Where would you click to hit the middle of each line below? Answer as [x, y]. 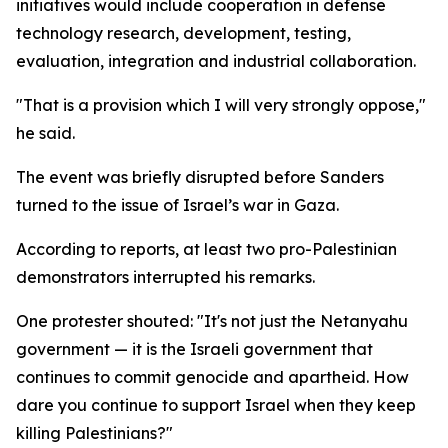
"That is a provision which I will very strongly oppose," [221, 105]
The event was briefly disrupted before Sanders [200, 177]
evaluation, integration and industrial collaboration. [216, 61]
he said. [45, 133]
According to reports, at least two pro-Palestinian [206, 249]
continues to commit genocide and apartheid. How [212, 377]
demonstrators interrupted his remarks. [165, 277]
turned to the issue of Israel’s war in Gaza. [177, 205]
